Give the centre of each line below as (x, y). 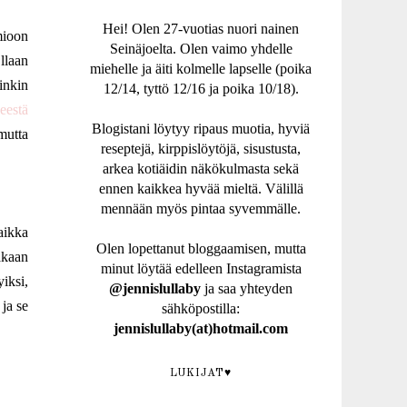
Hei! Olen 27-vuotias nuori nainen (201, 29)
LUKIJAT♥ (201, 373)
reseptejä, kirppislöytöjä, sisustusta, (201, 149)
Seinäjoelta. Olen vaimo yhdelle (201, 49)
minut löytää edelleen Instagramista (201, 268)
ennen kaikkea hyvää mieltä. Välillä (201, 189)
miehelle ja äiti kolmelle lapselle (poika (201, 69)
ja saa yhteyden (247, 288)
